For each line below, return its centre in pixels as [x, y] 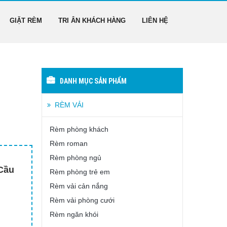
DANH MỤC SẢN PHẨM [93, 81]
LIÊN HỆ [155, 21]
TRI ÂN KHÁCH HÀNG [92, 21]
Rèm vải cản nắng [79, 186]
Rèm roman [69, 143]
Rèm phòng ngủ [75, 158]
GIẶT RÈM [26, 21]
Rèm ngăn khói [74, 214]
